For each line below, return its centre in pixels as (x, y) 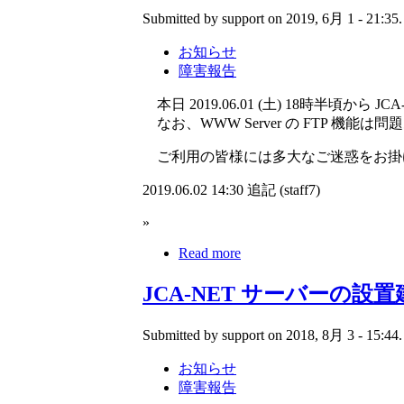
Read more (210, 253)
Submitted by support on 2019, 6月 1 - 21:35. (272, 19)
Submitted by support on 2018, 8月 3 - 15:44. (272, 335)
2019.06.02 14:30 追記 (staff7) (231, 190)
